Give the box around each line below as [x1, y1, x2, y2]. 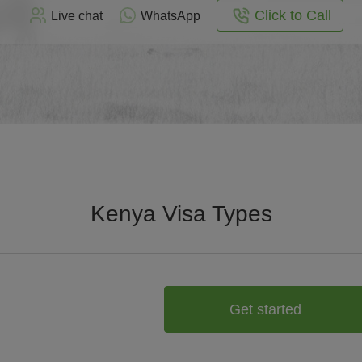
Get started [229, 301, 301, 318]
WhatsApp [140, 8, 200, 23]
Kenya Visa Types [90, 201, 272, 226]
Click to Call [254, 6, 331, 23]
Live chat [50, 8, 103, 23]
